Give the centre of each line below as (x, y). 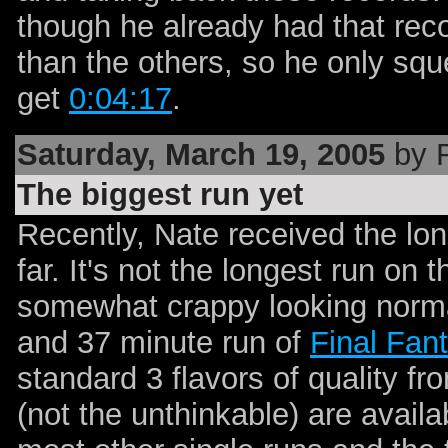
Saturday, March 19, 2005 (201, 154)
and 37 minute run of (163, 342)
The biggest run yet (160, 194)
